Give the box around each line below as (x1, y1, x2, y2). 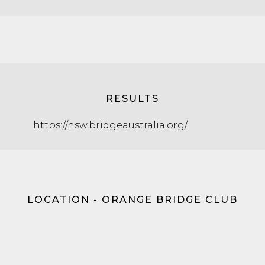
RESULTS (106, 93, 159, 104)
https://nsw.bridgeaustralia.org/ (33, 119, 188, 131)
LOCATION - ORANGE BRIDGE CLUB (27, 194, 238, 205)
